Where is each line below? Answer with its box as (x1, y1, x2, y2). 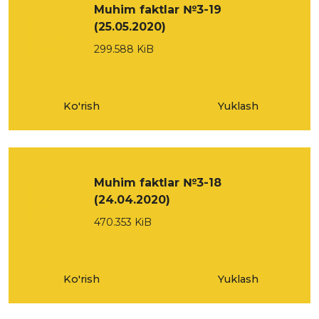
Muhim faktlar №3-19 (94, 3, 221, 16)
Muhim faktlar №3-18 (94, 176, 221, 189)
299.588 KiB (94, 43, 154, 56)
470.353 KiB (94, 216, 152, 229)
